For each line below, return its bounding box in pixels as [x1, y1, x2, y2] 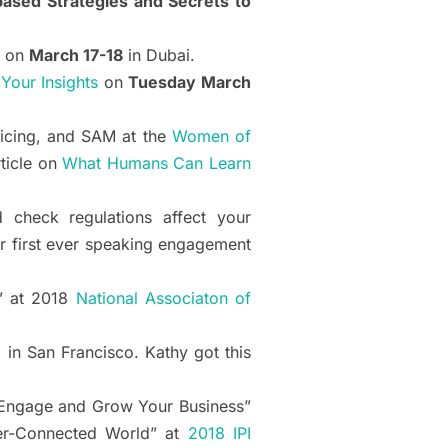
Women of [171, 126, 252, 147]
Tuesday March [128, 72, 252, 93]
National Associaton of [75, 288, 252, 309]
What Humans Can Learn [62, 153, 252, 174]
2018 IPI [187, 423, 252, 444]
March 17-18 [29, 45, 123, 66]
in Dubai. [123, 45, 195, 66]
